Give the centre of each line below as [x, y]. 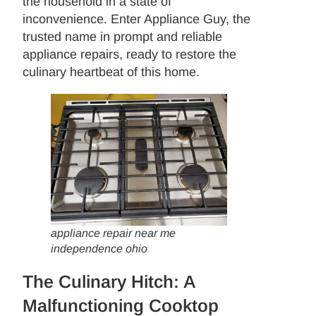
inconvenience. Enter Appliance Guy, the [137, 19]
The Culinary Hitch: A [109, 282]
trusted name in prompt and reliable [123, 36]
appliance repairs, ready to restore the [130, 54]
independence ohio [99, 249]
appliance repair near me [114, 233]
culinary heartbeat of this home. [111, 72]
